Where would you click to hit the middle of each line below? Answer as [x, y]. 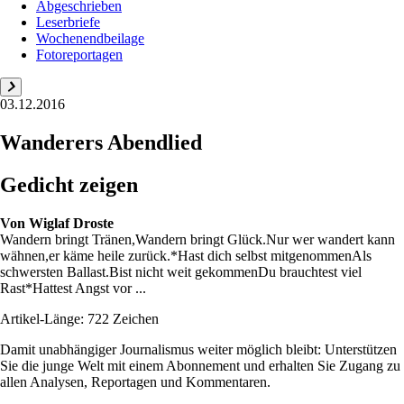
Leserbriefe [68, 22]
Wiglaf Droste [71, 223]
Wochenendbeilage [90, 38]
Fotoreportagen [79, 55]
